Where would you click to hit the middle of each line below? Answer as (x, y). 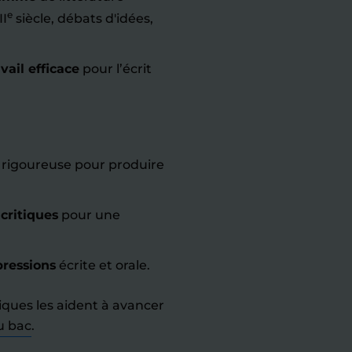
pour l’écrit (115, 69)
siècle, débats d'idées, (83, 18)
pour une (89, 215)
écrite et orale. (103, 265)
